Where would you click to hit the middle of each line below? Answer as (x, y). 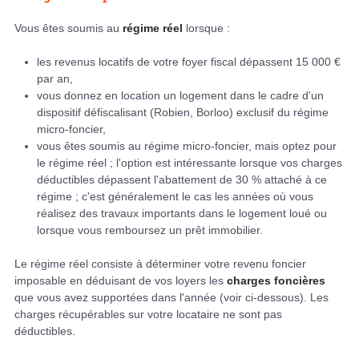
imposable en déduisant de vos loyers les (121, 281)
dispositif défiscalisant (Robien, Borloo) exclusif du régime (183, 113)
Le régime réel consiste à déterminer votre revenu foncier (160, 264)
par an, (55, 79)
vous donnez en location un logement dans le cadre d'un (180, 96)
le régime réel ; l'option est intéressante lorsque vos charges (190, 163)
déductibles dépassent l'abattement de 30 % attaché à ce (182, 180)
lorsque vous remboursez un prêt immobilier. (150, 230)
